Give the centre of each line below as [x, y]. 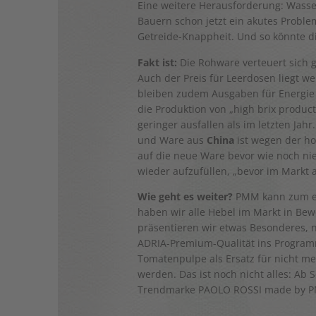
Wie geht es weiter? [186, 196]
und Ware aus [172, 140]
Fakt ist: [158, 62]
